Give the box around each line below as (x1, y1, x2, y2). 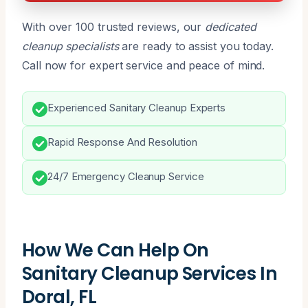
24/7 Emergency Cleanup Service (47, 170, 204, 183)
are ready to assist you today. (118, 38, 274, 53)
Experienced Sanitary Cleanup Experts (47, 101, 226, 114)
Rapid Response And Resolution (47, 135, 197, 148)
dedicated (205, 19, 256, 34)
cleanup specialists (22, 38, 119, 53)
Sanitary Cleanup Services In (22, 260, 278, 286)
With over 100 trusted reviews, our (22, 19, 206, 34)
